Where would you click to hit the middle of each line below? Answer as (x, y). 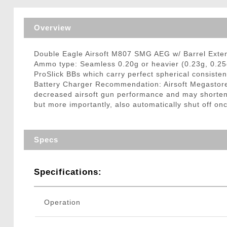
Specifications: (68, 172)
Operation (62, 202)
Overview (52, 28)
